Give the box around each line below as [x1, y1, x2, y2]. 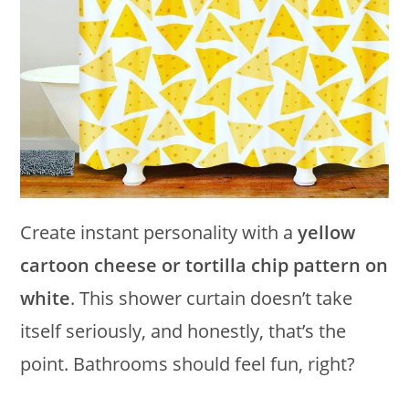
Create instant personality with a [20, 220, 299, 246]
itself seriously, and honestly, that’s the [20, 319, 347, 344]
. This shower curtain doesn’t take [70, 286, 353, 311]
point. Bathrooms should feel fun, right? [20, 351, 356, 377]
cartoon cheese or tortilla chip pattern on [20, 253, 389, 278]
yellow [298, 220, 356, 246]
